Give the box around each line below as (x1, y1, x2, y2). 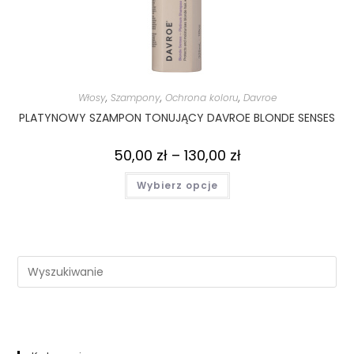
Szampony (110, 90, 160, 104)
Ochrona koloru (164, 90, 239, 104)
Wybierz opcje (136, 178, 218, 192)
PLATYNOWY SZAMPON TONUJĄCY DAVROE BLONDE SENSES (19, 109, 335, 126)
